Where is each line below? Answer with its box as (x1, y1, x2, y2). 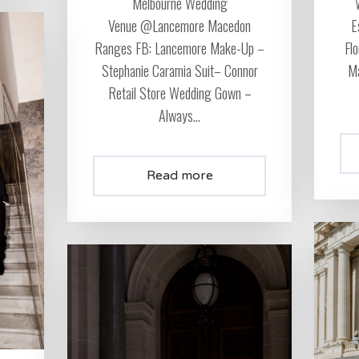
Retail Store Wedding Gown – (107, 83, 252, 104)
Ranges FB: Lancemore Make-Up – (95, 38, 264, 59)
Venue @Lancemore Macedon (108, 15, 251, 37)
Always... (159, 105, 200, 127)
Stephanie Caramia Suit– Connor (101, 60, 258, 82)
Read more (146, 167, 213, 184)
